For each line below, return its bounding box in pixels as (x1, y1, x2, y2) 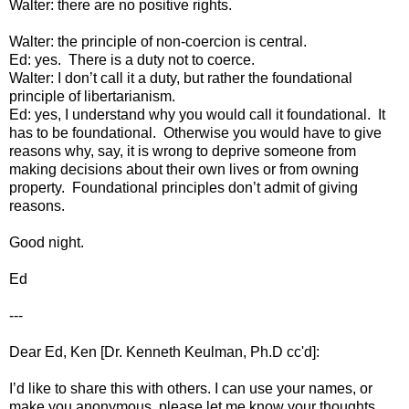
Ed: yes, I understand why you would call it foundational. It (9, 106, 385, 122)
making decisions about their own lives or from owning (9, 161, 359, 177)
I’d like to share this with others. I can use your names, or (9, 380, 372, 396)
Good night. (9, 234, 84, 250)
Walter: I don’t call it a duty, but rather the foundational (9, 69, 352, 86)
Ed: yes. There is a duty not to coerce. (9, 51, 255, 68)
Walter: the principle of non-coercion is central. (9, 33, 307, 49)
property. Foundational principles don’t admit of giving (9, 179, 358, 195)
